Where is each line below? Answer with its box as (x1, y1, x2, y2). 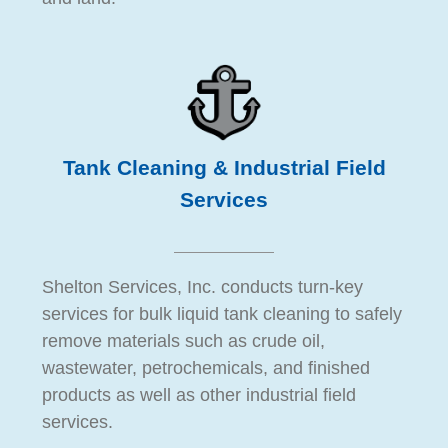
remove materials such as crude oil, (41, 331, 325, 352)
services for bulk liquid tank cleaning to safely (41, 304, 402, 325)
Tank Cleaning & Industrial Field (62, 156, 386, 181)
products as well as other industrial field (41, 385, 356, 406)
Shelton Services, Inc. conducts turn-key (41, 277, 363, 298)
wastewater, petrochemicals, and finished (41, 358, 370, 379)
